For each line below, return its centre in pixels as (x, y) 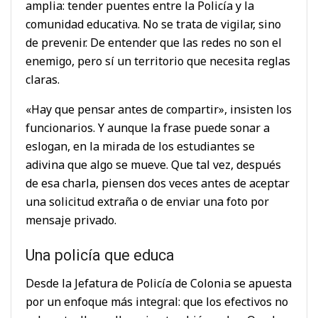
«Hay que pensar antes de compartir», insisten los (159, 110)
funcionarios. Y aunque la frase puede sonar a (148, 128)
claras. (43, 80)
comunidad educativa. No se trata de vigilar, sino (153, 24)
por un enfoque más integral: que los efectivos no (157, 301)
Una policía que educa (100, 255)
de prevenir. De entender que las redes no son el (154, 43)
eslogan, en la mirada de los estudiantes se (140, 147)
